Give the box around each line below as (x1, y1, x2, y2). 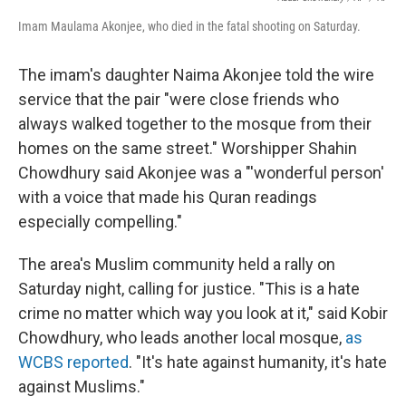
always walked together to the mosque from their (18, 113, 372, 133)
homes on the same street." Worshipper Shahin (18, 138, 357, 158)
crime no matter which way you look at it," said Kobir (18, 303, 388, 323)
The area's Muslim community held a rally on (18, 254, 335, 274)
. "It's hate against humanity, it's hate (129, 352, 387, 372)
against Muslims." (18, 376, 145, 396)
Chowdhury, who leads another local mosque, (18, 327, 345, 347)
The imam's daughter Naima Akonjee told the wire (18, 64, 374, 84)
